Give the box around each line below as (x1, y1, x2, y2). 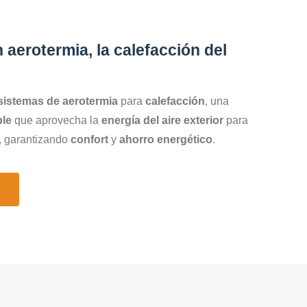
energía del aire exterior (101, 114, 223, 126)
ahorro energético (119, 133, 212, 145)
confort (71, 133, 108, 145)
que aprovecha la (12, 114, 101, 126)
